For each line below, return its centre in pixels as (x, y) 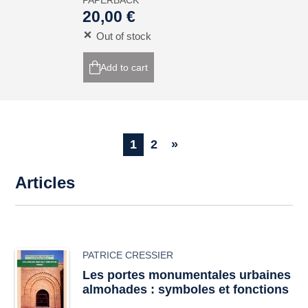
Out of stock (124, 36)
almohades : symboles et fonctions (186, 289)
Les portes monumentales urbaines (187, 275)
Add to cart (124, 67)
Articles (45, 183)
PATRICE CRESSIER (128, 255)
